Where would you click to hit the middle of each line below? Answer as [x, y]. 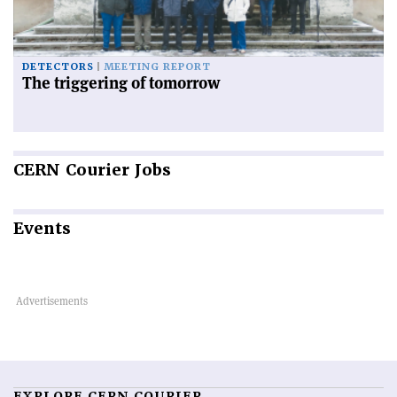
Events [42, 228]
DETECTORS [58, 66]
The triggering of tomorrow [121, 82]
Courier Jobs [116, 169]
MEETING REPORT [157, 66]
